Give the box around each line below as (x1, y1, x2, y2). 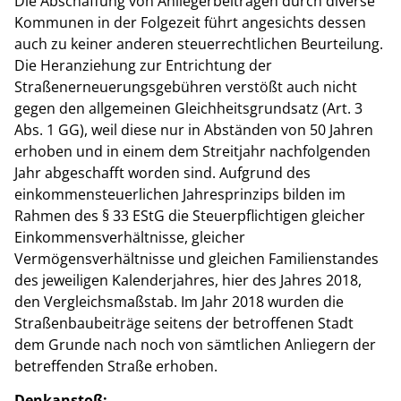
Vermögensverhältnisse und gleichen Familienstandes (14, 249, 379, 269)
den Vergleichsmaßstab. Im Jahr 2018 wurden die (14, 292, 344, 312)
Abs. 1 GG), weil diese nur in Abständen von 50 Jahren (14, 120, 373, 141)
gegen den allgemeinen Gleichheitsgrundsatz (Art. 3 (14, 98, 363, 119)
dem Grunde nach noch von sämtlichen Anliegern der (14, 335, 376, 355)
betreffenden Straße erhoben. (14, 356, 218, 377)
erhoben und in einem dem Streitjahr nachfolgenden (14, 141, 371, 162)
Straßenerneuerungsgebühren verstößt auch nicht (14, 77, 357, 98)
